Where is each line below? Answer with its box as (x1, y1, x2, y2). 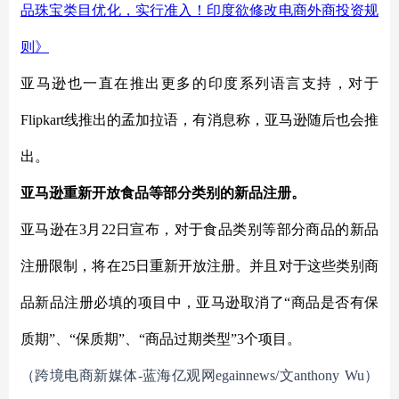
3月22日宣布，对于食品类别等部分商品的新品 (78, 222, 379, 237)
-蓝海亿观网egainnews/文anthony (137, 368, 340, 383)
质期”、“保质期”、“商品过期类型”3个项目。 (20, 331, 301, 346)
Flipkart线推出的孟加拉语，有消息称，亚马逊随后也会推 (20, 112, 379, 127)
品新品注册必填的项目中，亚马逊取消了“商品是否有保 (20, 295, 379, 310)
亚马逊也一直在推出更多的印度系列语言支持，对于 (20, 76, 379, 91)
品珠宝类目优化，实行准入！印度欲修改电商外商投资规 (20, 3, 379, 18)
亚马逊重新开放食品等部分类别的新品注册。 (20, 185, 305, 200)
